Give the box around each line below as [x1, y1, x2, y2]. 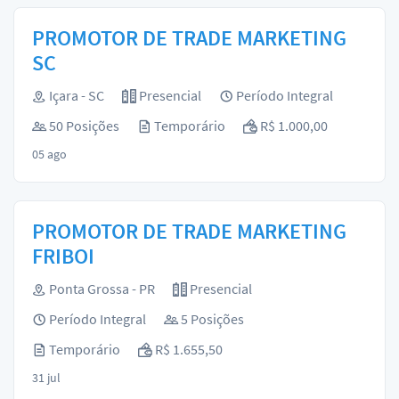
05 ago [32, 146, 67, 162]
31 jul [32, 370, 61, 386]
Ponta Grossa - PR [46, 280, 155, 297]
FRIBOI [32, 242, 94, 270]
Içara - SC [46, 86, 104, 104]
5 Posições [178, 310, 244, 328]
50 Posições [46, 117, 119, 134]
